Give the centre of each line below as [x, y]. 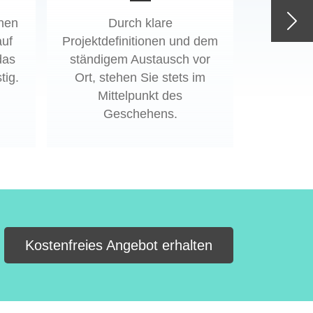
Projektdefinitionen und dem [140, 42]
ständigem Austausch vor [140, 60]
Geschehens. [140, 114]
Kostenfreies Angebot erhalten [119, 246]
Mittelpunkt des [140, 96]
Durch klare [140, 23]
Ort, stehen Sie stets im [140, 78]
